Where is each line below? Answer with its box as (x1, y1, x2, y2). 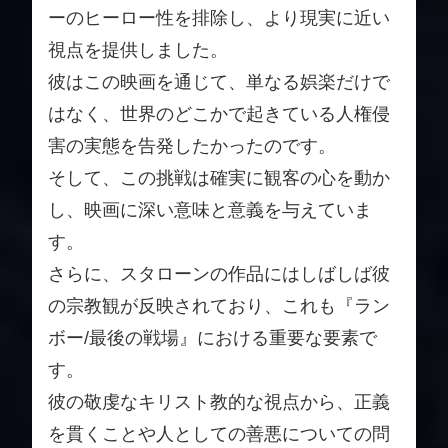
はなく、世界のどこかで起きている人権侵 (48, 104, 390, 125)
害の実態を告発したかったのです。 (48, 136, 336, 157)
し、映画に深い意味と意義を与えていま (48, 200, 372, 221)
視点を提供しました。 (48, 40, 228, 61)
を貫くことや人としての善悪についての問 (48, 424, 390, 445)
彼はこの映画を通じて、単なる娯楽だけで (48, 72, 390, 93)
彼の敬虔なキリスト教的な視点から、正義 (48, 392, 390, 413)
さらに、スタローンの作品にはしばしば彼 (48, 264, 390, 285)
